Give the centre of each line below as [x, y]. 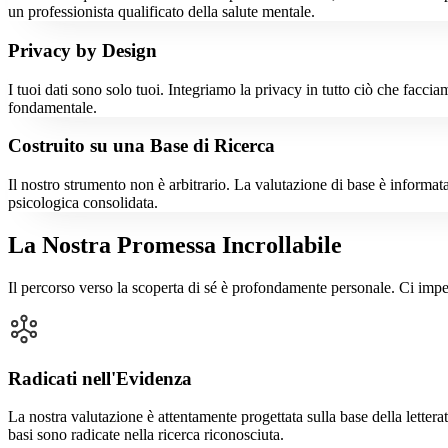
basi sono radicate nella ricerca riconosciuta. [146, 435]
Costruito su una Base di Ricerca [141, 146]
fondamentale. [52, 107]
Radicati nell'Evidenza [100, 378]
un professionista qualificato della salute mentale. [161, 12]
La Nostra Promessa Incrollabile [175, 245]
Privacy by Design [82, 50]
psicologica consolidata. [83, 203]
